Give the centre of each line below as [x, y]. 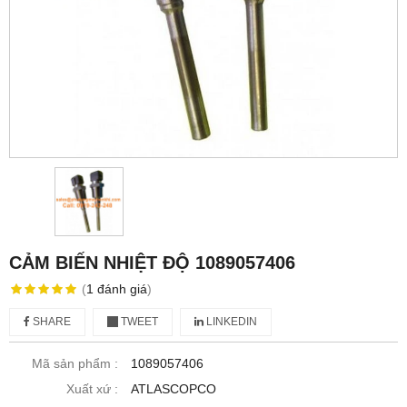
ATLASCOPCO [174, 389]
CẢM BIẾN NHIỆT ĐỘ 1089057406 [152, 263]
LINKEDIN [230, 322]
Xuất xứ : [92, 389]
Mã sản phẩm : [75, 363]
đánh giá [122, 289]
